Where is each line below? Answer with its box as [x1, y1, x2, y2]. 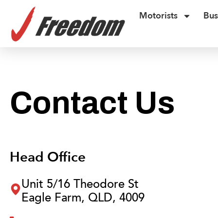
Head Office [10, 147, 86, 166]
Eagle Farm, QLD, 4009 [21, 189, 145, 206]
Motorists [139, 10, 178, 22]
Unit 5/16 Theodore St [21, 176, 139, 192]
